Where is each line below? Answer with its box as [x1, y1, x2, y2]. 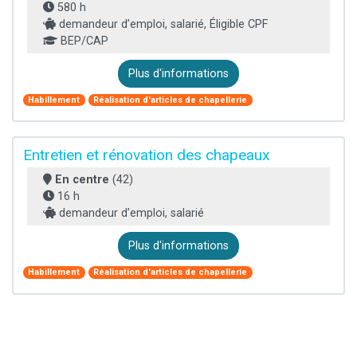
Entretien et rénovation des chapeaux [23, 146, 270, 165]
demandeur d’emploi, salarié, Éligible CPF [56, 17, 268, 31]
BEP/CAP [57, 33, 108, 48]
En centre [55, 173, 109, 187]
